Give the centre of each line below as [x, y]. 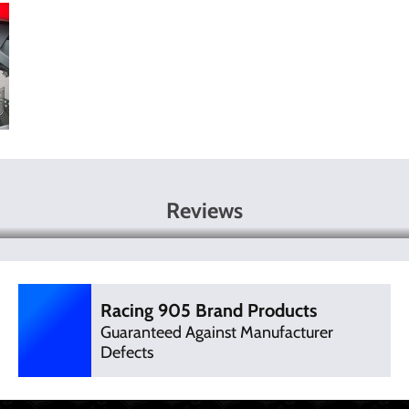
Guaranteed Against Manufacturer [216, 332]
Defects [126, 352]
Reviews [204, 210]
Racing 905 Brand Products [208, 310]
